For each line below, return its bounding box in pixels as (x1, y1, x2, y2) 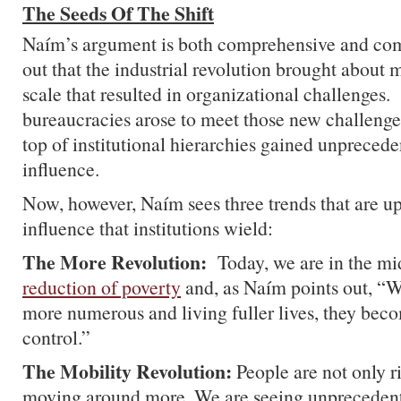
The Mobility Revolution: (22, 357, 232, 385)
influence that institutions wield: (22, 215, 273, 241)
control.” (22, 324, 90, 350)
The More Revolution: (22, 248, 207, 276)
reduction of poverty (22, 274, 181, 300)
